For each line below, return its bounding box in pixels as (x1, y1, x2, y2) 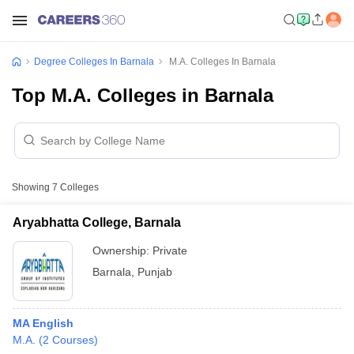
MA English (13, 317, 73, 330)
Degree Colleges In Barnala (34, 56, 154, 67)
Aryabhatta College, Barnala (13, 216, 181, 229)
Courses (52, 333, 94, 346)
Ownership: (92, 244, 153, 257)
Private (153, 244, 187, 257)
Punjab (137, 265, 172, 278)
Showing (12, 182, 52, 193)
